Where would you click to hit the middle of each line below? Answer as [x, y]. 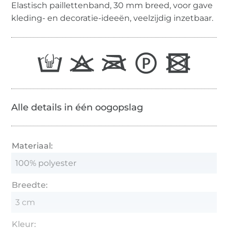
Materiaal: [33, 146]
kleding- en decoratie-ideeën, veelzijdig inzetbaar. [112, 18]
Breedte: [30, 185]
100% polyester [46, 163]
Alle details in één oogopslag [77, 107]
